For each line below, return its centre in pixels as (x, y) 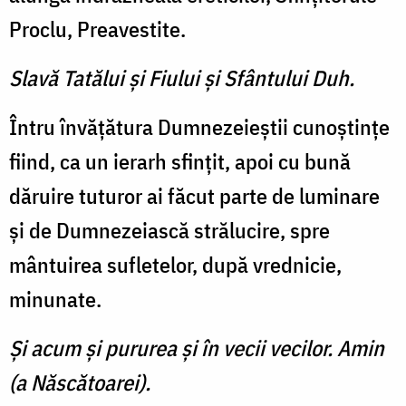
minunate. (55, 300)
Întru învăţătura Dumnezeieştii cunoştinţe (199, 127)
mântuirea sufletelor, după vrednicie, (175, 265)
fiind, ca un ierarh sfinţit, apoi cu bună (180, 162)
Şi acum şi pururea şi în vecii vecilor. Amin (197, 348)
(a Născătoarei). (80, 383)
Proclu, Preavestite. (97, 29)
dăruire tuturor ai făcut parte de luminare (194, 196)
